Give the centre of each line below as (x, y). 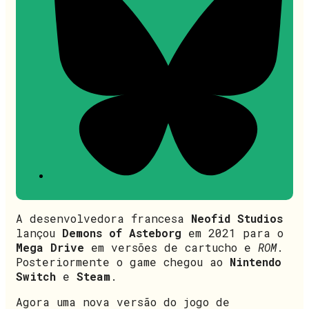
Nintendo (256, 261)
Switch (36, 276)
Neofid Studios (237, 218)
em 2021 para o (232, 232)
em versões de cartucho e (171, 247)
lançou (39, 232)
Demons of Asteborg (122, 232)
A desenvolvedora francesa (103, 218)
